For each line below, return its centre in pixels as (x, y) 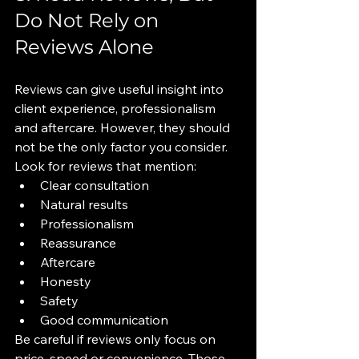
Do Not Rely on (89, 20)
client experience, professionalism (117, 108)
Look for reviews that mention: (105, 166)
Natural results (84, 204)
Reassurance (78, 243)
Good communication (104, 320)
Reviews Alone (84, 47)
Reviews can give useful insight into (121, 89)
